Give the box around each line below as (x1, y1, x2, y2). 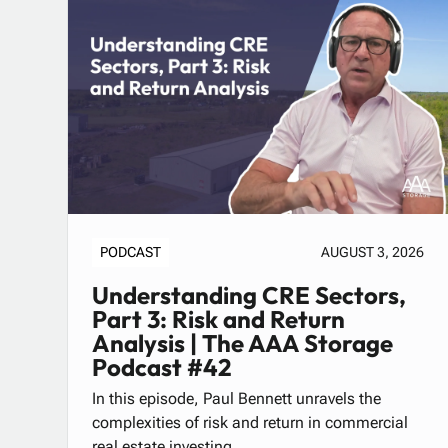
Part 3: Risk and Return (92, 304, 346, 335)
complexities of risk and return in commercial (92, 413, 409, 433)
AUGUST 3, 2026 (321, 244, 425, 261)
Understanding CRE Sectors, (92, 280, 407, 311)
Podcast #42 (92, 352, 233, 383)
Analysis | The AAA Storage (92, 328, 394, 359)
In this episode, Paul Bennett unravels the (92, 389, 382, 409)
